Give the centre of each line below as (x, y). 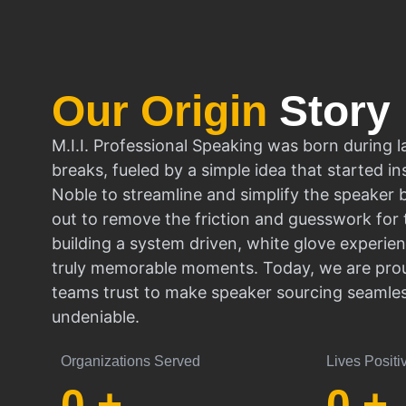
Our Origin (165, 111)
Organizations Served (130, 362)
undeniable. (96, 316)
